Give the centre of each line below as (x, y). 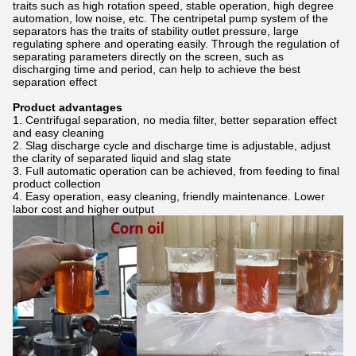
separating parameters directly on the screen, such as (148, 56)
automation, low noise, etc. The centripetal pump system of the (170, 18)
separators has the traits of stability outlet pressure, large (156, 31)
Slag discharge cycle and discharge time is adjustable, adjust (178, 145)
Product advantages (68, 107)
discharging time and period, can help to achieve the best (157, 69)
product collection (57, 184)
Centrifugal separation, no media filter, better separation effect (181, 120)
